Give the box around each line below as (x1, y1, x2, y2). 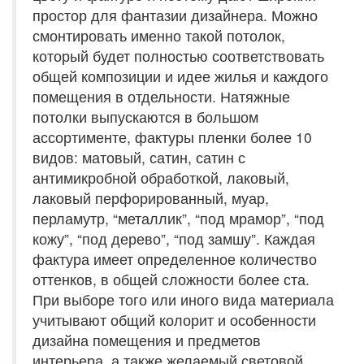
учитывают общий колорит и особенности (32, 310, 316, 330)
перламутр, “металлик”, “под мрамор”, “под (32, 208, 324, 228)
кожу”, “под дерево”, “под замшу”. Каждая (32, 228, 315, 249)
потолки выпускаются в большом (32, 106, 258, 127)
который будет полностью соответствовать (32, 45, 324, 66)
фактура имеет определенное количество (32, 249, 317, 269)
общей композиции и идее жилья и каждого (32, 66, 328, 86)
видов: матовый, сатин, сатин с (32, 147, 245, 167)
